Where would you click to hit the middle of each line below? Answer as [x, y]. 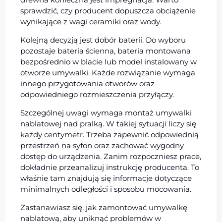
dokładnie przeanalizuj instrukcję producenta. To [110, 167]
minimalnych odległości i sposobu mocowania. [106, 189]
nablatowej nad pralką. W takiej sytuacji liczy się [109, 124]
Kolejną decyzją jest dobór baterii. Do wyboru [103, 40]
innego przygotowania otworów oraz [88, 84]
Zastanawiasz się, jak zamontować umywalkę [104, 208]
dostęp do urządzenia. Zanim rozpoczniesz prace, [111, 157]
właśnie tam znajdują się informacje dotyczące [106, 178]
